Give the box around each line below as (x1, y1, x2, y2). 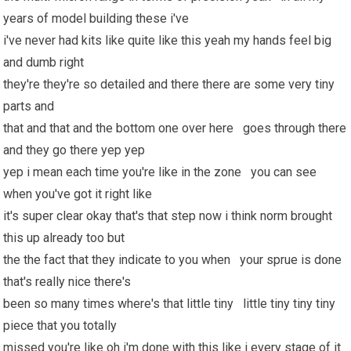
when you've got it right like (3, 186, 156, 201)
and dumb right (3, 55, 88, 70)
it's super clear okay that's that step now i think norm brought (3, 208, 333, 223)
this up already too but (3, 230, 128, 245)
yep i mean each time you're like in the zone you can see (3, 165, 317, 179)
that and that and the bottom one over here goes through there (3, 121, 347, 136)
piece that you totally (3, 318, 121, 333)
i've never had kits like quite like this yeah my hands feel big (3, 33, 332, 48)
